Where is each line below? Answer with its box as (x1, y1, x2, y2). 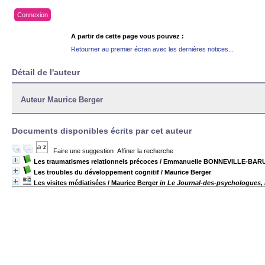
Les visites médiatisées (34, 179, 106, 186)
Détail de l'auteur (12, 67, 80, 77)
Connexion (17, 11, 48, 18)
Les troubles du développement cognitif (34, 169, 159, 176)
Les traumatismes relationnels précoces (34, 158, 158, 165)
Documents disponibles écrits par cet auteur (12, 126, 192, 135)
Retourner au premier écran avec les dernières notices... (71, 46, 234, 53)
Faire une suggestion (53, 147, 114, 154)
